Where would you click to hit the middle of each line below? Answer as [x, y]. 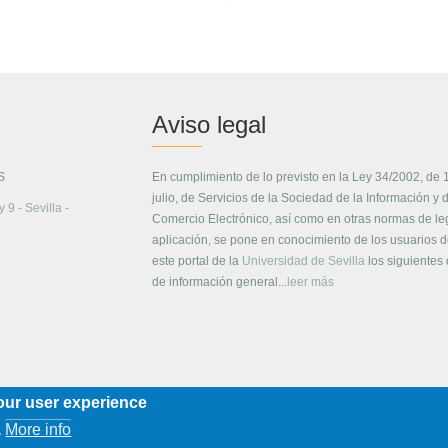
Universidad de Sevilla [304, 260]
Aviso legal [209, 124]
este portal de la [197, 260]
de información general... [220, 281]
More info [38, 430]
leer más [311, 281]
